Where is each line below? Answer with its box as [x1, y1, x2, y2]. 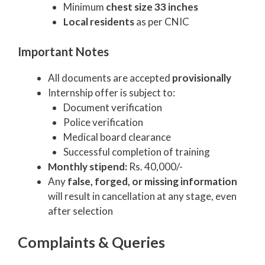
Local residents [63, 15, 134, 28]
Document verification [63, 101, 162, 114]
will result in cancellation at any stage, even [48, 189, 237, 202]
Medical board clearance [63, 130, 171, 143]
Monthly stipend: [48, 160, 127, 173]
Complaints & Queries [18, 233, 165, 251]
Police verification [63, 115, 143, 128]
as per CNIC [134, 15, 189, 28]
